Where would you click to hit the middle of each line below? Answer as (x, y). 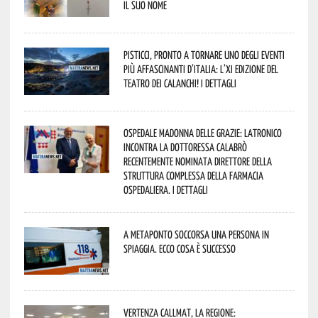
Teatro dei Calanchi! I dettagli (180, 83)
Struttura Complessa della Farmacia (193, 175)
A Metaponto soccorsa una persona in (196, 234)
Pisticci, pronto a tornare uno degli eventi (204, 54)
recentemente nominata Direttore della (197, 161)
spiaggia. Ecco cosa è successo (179, 248)
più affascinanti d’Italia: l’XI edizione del (201, 68)
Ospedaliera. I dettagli (165, 189)
